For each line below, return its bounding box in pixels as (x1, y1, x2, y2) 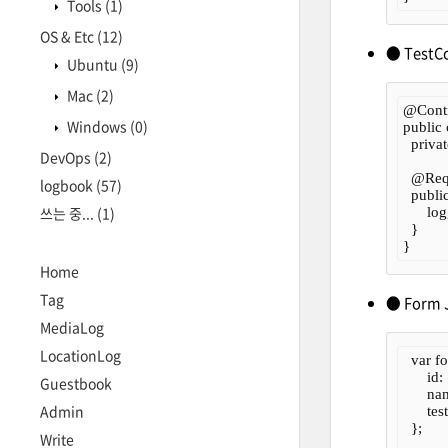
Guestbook (40, 373, 112, 393)
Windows (64, 116, 130, 136)
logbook (40, 175, 96, 195)
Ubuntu (64, 54, 121, 74)
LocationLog (40, 345, 121, 365)
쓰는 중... (40, 203, 97, 223)
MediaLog (40, 317, 104, 337)
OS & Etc (40, 26, 97, 46)
